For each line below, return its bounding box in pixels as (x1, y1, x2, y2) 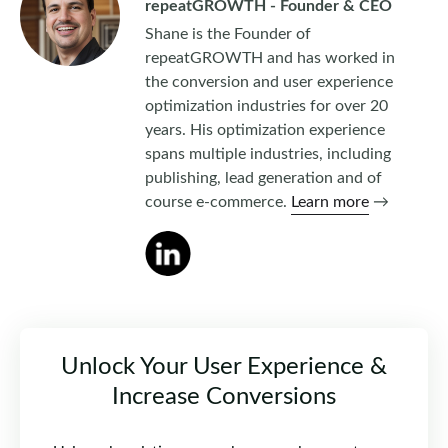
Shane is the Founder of (145, 26, 311, 42)
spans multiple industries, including (145, 146, 391, 162)
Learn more (291, 194, 369, 210)
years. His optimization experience (145, 122, 385, 138)
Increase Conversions (112, 385, 336, 410)
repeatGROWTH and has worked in (145, 50, 395, 66)
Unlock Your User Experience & (61, 355, 387, 380)
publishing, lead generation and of (145, 170, 382, 186)
